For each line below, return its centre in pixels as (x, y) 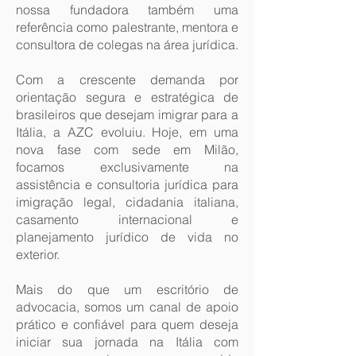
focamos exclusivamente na (127, 167)
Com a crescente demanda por (127, 79)
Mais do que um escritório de (127, 289)
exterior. (38, 254)
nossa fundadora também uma (127, 10)
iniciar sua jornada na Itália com (127, 342)
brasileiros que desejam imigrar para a (127, 114)
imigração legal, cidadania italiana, (127, 202)
